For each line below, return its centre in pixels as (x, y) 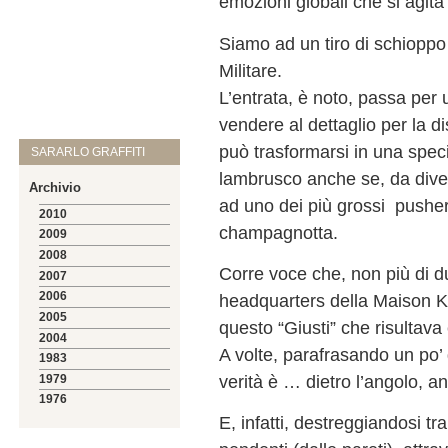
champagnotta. (279, 232)
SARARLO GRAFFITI (88, 151)
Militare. (251, 70)
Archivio (55, 187)
